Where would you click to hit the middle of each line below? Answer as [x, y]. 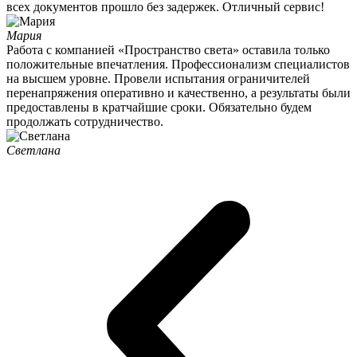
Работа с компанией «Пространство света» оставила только [168, 49]
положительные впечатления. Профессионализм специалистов [178, 64]
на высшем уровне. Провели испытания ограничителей [158, 78]
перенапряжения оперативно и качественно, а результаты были [178, 92]
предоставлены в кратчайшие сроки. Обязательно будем [159, 107]
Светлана [33, 150]
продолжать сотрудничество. [85, 121]
